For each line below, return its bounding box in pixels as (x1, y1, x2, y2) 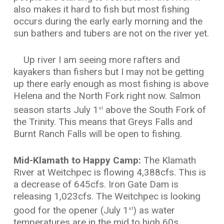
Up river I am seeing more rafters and (13, 53, 180, 65)
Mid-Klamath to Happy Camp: (13, 154, 143, 166)
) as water (132, 204, 175, 216)
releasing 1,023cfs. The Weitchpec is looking (13, 190, 200, 202)
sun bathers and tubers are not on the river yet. (13, 27, 209, 39)
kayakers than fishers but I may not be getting (13, 65, 204, 77)
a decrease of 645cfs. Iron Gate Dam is (13, 178, 178, 190)
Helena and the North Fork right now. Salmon (13, 89, 200, 101)
